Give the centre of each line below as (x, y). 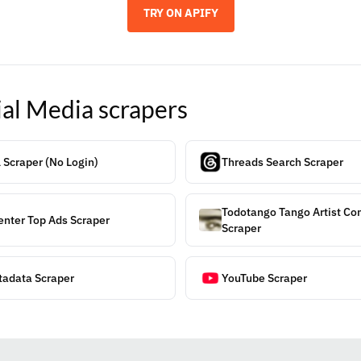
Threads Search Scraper (282, 162)
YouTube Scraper (264, 278)
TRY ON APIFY (180, 13)
